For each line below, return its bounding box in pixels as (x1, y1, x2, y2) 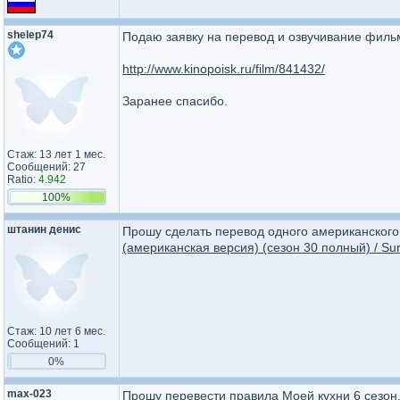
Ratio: (7, 173, 38, 186)
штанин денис (7, 223, 81, 236)
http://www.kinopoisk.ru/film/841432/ (122, 62, 325, 76)
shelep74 (7, 29, 54, 41)
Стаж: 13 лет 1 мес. (7, 148, 105, 161)
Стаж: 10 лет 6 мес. (7, 325, 105, 337)
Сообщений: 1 (7, 337, 79, 350)
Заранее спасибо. (122, 94, 228, 108)
